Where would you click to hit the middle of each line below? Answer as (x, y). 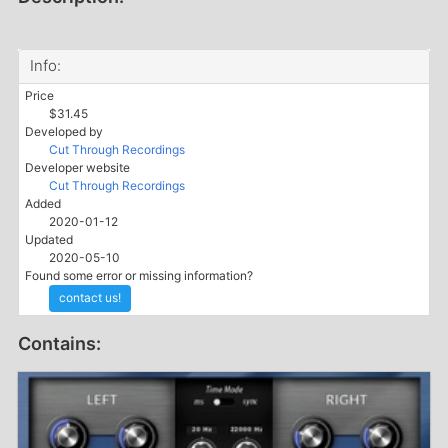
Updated (49, 239)
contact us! (90, 298)
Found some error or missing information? (139, 275)
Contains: (59, 343)
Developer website (77, 167)
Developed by (64, 131)
